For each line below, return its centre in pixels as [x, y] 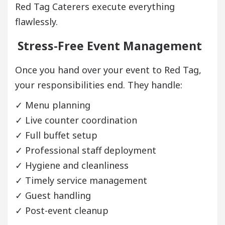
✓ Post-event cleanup [62, 210]
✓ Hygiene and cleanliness [72, 165]
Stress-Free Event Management [110, 45]
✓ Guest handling [53, 195]
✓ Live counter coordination [76, 120]
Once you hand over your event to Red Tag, [108, 70]
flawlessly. [36, 21]
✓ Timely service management [81, 180]
